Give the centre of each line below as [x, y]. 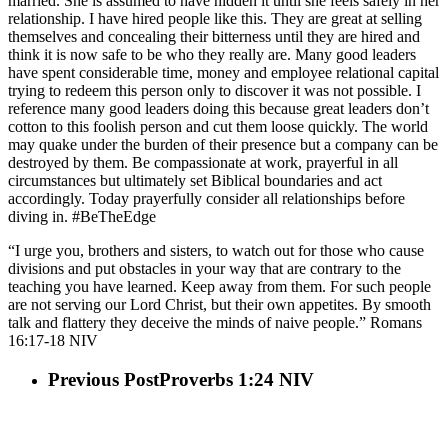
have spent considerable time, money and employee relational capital [223, 73]
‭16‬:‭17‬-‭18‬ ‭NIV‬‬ [53, 341]
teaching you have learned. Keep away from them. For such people [219, 287]
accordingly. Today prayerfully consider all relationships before [206, 199]
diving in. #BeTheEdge [82, 217]
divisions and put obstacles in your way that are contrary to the [204, 269]
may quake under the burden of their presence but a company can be [223, 145]
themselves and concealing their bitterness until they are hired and [214, 37]
